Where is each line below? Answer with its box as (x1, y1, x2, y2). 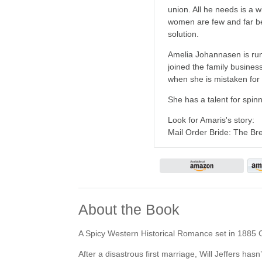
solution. (168, 29, 199, 39)
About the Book (78, 201, 180, 218)
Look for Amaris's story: (168, 115, 255, 125)
